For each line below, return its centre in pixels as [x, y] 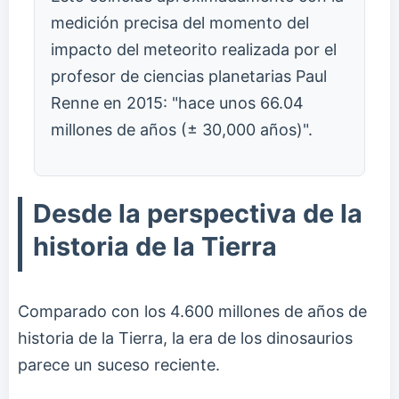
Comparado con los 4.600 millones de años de [192, 312]
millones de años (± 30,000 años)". [182, 130]
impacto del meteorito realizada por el [194, 50]
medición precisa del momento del [180, 23]
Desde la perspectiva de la [198, 214]
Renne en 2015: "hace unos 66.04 [177, 103]
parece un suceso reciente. [119, 365]
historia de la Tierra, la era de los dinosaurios [185, 338]
